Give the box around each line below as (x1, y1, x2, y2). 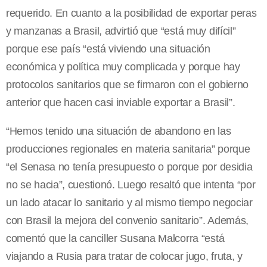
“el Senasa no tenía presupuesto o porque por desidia (6, 161, 253, 173)
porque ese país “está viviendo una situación (6, 43, 210, 55)
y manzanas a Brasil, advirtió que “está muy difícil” (6, 25, 236, 38)
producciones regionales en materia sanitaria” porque (6, 143, 250, 156)
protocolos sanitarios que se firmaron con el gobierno (6, 79, 249, 91)
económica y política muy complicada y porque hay (6, 61, 240, 73)
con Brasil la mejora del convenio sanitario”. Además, (6, 215, 249, 227)
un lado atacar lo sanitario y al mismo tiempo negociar (6, 197, 253, 209)
